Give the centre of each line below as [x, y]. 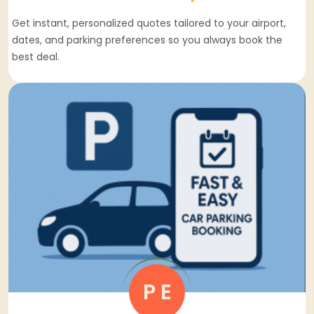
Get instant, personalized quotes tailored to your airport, [149, 23]
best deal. [36, 56]
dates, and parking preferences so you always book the [147, 40]
